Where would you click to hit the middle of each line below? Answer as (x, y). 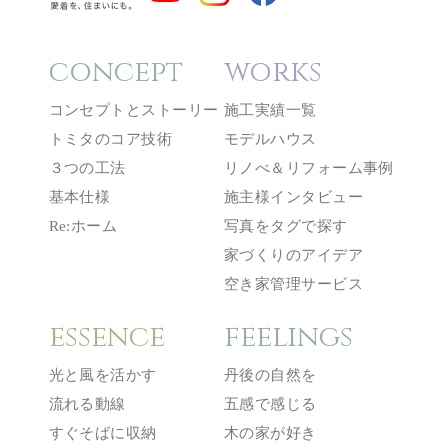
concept (115, 72)
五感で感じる (270, 404)
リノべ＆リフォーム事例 (309, 168)
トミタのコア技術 (110, 139)
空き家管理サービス (294, 284)
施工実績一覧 (270, 110)
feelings (288, 337)
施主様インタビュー (294, 197)
